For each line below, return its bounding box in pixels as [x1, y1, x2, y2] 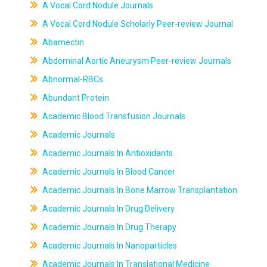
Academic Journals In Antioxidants [40, 148, 173, 158]
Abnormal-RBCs [40, 74, 103, 84]
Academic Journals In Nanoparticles [40, 241, 177, 250]
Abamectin [40, 38, 84, 47]
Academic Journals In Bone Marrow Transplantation [40, 185, 237, 195]
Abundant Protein [40, 93, 109, 103]
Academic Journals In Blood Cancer [40, 167, 175, 176]
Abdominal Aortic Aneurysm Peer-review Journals [40, 56, 231, 66]
